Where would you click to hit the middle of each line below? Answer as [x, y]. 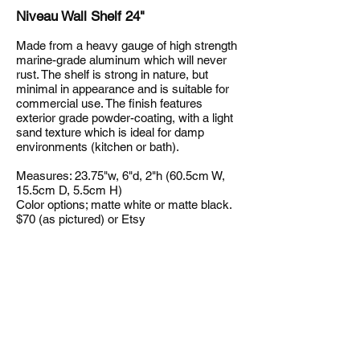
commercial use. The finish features [109, 103]
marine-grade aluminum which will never [121, 60]
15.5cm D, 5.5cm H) [69, 190]
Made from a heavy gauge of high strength [127, 45]
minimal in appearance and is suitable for [123, 89]
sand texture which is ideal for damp [110, 132]
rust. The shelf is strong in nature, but [112, 74]
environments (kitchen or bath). [98, 147]
